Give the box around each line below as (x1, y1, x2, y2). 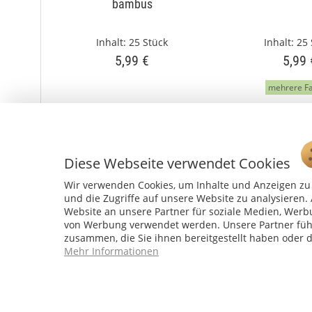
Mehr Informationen (64, 244, 159, 258)
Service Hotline (43, 263, 126, 280)
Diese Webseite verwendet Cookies (64, 153, 294, 173)
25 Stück (129, 36, 169, 49)
